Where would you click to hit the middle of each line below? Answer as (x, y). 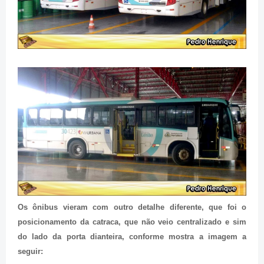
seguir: (30, 252)
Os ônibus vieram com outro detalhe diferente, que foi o (132, 207)
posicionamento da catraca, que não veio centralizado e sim (132, 222)
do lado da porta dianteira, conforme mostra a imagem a (132, 237)
